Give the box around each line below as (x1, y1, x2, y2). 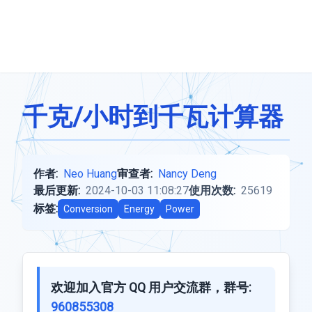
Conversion (63, 203, 113, 214)
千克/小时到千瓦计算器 (22, 102, 283, 132)
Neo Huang (63, 167, 117, 180)
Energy (124, 203, 155, 214)
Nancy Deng (158, 167, 217, 180)
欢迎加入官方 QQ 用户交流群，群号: (51, 280, 251, 295)
